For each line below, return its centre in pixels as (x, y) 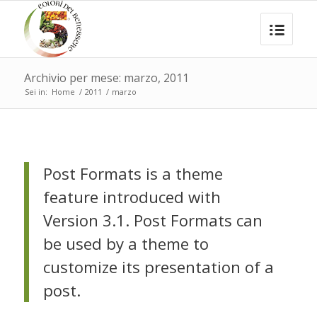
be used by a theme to (126, 244)
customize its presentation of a (158, 267)
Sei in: (36, 92)
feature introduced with (132, 197)
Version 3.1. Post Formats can (152, 220)
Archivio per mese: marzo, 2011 (106, 78)
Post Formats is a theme (133, 174)
